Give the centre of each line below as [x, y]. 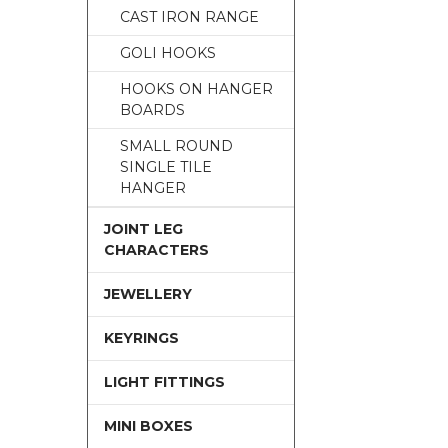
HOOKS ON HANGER [196, 89]
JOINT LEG [143, 229]
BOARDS [152, 110]
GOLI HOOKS [167, 53]
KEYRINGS [141, 338]
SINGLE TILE [165, 167]
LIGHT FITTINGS [164, 382]
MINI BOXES [148, 425]
